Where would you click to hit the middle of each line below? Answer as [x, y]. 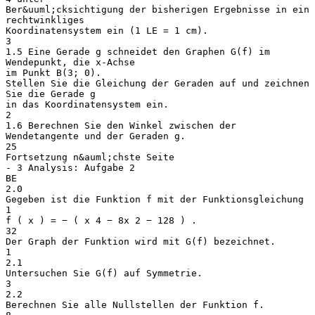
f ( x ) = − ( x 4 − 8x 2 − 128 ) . [101, 220]
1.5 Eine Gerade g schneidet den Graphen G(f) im [138, 51]
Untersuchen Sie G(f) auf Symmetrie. [104, 273]
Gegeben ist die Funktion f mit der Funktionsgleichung [155, 199]
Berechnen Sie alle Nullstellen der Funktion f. [135, 304]
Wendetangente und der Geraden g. [96, 136]
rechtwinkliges [45, 20]
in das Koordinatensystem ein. [87, 104]
